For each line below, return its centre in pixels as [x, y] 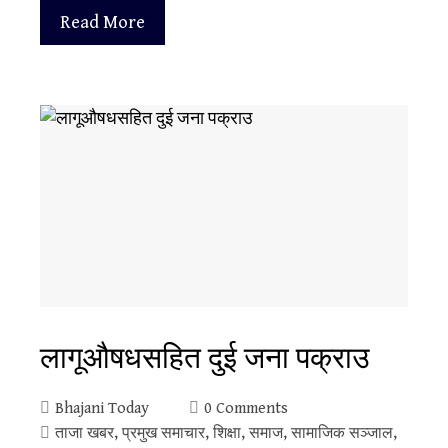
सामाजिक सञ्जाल [342, 434]
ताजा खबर [84, 434]
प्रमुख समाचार [163, 434]
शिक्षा [227, 434]
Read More [102, 23]
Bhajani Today [102, 409]
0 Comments [246, 409]
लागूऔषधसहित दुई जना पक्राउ [204, 357]
